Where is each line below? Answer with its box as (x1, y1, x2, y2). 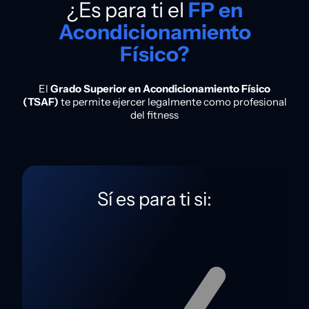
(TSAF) (22, 94, 59, 108)
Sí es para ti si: (97, 187, 212, 210)
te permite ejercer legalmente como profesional (58, 94, 287, 108)
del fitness (130, 108, 179, 121)
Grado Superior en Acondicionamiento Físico (50, 81, 270, 95)
